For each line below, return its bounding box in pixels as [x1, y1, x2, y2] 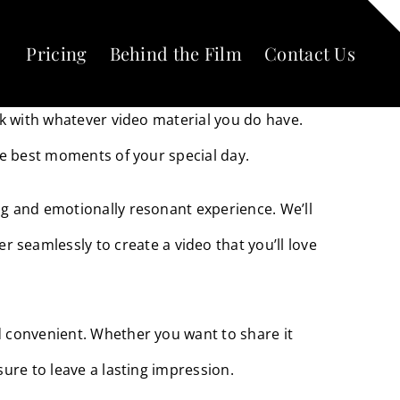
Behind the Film [109, 41, 243, 65]
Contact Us [264, 41, 356, 65]
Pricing [26, 41, 87, 65]
